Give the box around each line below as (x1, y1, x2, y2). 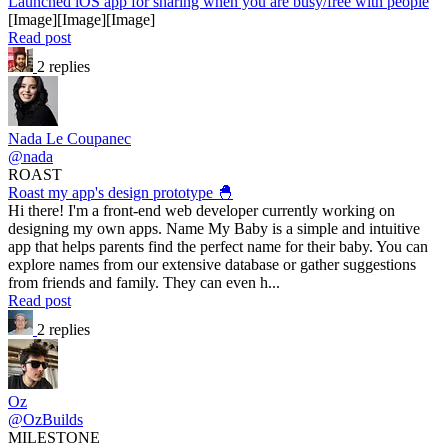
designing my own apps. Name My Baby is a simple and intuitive (8, 219, 420, 237)
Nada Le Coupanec (8, 129, 131, 147)
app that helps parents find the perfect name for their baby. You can (8, 237, 428, 255)
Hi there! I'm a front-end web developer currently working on (8, 201, 395, 219)
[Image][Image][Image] (8, 10, 155, 28)
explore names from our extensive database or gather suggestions (8, 255, 416, 273)
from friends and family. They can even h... (8, 273, 280, 291)
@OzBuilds (8, 410, 83, 428)
